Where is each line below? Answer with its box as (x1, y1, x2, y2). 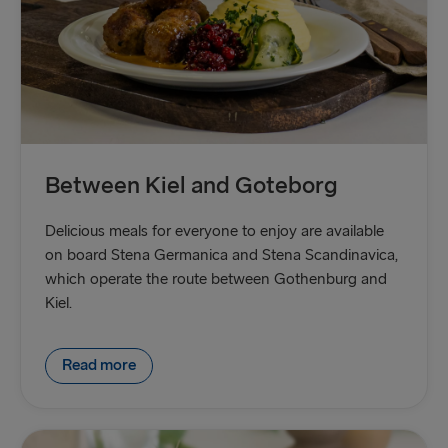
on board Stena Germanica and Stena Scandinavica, (45, 246, 398, 266)
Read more (62, 356, 136, 376)
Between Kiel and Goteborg (45, 171, 338, 201)
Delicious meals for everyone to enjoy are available (45, 222, 384, 242)
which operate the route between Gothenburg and (45, 270, 387, 290)
